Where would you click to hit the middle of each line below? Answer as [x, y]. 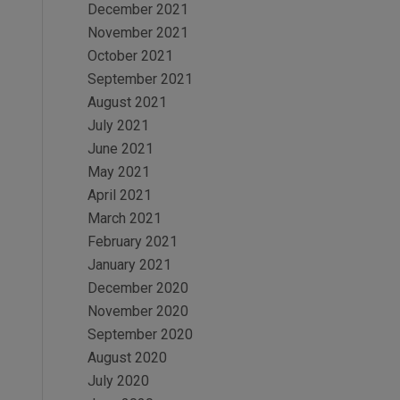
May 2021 [118, 172]
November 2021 [137, 33]
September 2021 [140, 79]
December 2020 [137, 288]
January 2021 [129, 265]
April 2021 [119, 195]
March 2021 [124, 218]
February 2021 [132, 242]
